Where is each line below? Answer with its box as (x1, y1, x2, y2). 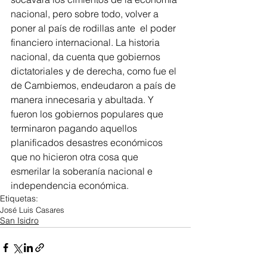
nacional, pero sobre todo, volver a (11, 8, 161, 20)
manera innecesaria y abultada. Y (11, 94, 156, 106)
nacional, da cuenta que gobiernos (11, 51, 163, 63)
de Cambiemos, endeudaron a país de (11, 79, 178, 92)
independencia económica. (11, 179, 129, 192)
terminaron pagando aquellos (11, 122, 139, 135)
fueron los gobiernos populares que (11, 108, 166, 120)
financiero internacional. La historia (11, 36, 162, 49)
